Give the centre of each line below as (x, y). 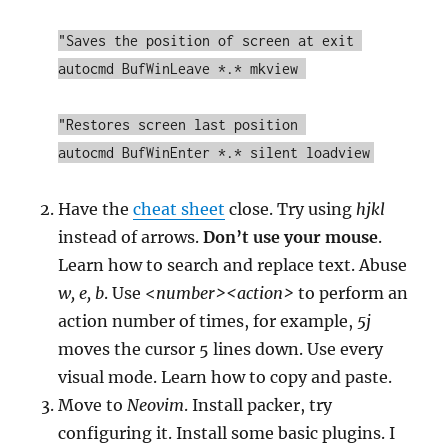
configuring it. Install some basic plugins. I (227, 433)
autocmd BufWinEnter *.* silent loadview (214, 153)
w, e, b (81, 293)
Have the (96, 209)
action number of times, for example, (208, 321)
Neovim (156, 405)
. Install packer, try (258, 405)
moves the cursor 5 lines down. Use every (221, 349)
